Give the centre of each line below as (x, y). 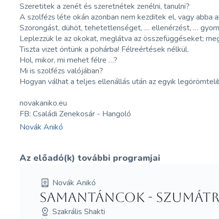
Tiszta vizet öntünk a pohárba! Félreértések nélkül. (104, 49)
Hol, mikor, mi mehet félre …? (69, 60)
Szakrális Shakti (78, 211)
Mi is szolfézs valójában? (62, 71)
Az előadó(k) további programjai (90, 158)
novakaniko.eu (44, 103)
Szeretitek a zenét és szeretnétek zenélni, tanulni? (105, 6)
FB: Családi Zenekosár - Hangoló (76, 114)
